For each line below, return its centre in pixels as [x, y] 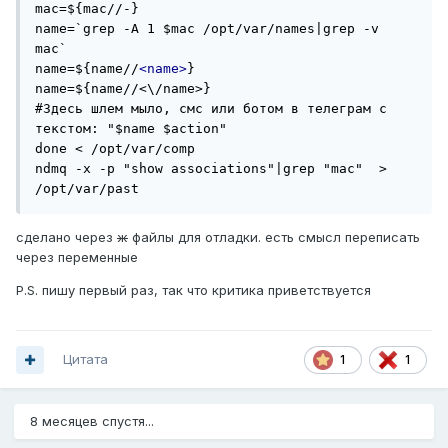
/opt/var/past [87, 189]
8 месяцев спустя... [92, 421]
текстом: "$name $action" [131, 129]
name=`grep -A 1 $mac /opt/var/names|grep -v [207, 29]
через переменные [77, 257]
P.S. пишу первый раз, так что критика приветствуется [193, 290]
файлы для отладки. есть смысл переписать [274, 237]
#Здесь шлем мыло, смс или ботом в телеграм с [211, 109]
